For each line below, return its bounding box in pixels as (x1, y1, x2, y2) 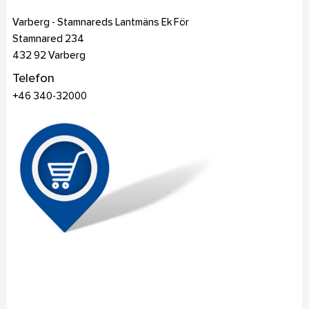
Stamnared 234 (12, 34, 84, 44)
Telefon (12, 74, 54, 85)
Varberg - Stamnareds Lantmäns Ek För (12, 18, 189, 28)
